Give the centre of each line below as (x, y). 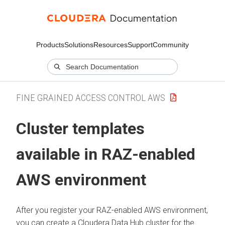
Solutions (79, 45)
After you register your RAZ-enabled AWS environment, (112, 210)
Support (140, 45)
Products (50, 45)
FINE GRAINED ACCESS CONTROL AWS (91, 97)
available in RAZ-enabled (106, 154)
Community (171, 45)
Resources (110, 45)
